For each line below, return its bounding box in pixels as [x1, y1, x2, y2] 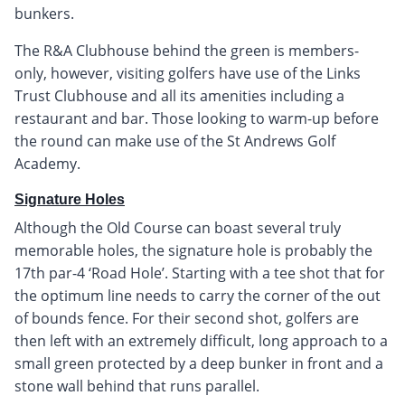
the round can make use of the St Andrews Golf [14, 130, 335, 151]
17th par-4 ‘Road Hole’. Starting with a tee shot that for [14, 262, 385, 283]
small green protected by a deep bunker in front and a [14, 353, 383, 373]
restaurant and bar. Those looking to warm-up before [14, 108, 379, 128]
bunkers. [14, 3, 74, 24]
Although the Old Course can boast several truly [14, 217, 341, 238]
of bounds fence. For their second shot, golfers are [14, 307, 359, 328]
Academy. [14, 153, 80, 174]
